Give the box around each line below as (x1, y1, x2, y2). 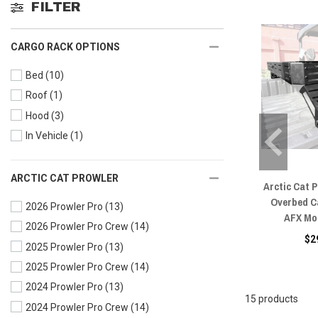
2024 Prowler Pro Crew (26, 301, 128, 313)
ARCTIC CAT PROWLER (11, 172, 119, 184)
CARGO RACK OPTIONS (11, 40, 120, 53)
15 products (245, 292, 298, 305)
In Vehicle (26, 130, 68, 142)
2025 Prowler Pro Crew (26, 261, 128, 273)
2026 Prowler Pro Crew (26, 221, 128, 233)
